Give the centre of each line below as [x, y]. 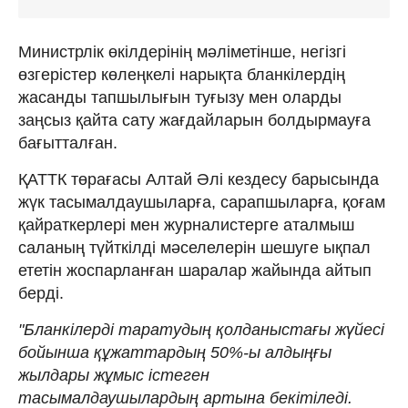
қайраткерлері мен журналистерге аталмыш [186, 224]
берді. [41, 293]
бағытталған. [72, 143]
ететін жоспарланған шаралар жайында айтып [195, 270]
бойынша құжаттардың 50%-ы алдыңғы [175, 352]
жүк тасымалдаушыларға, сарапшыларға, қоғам [202, 202]
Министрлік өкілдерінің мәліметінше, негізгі [182, 51]
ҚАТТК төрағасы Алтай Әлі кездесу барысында [199, 179]
